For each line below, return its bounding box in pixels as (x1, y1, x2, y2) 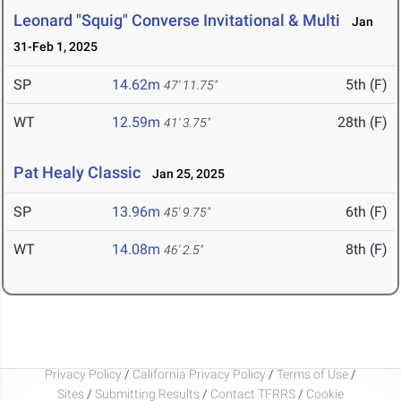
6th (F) (346, 203, 388, 221)
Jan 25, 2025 (144, 166, 225, 182)
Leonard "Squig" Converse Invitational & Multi (13, 11, 340, 30)
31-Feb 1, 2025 (13, 39, 98, 55)
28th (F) (337, 114, 388, 132)
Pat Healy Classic (13, 163, 141, 183)
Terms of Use (277, 366, 348, 381)
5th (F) (346, 76, 388, 94)
